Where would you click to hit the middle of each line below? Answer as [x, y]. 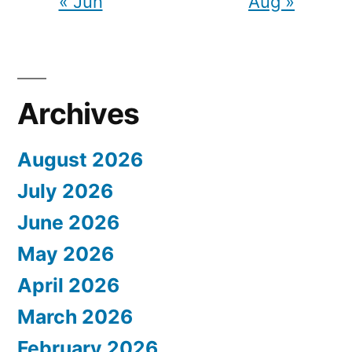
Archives [79, 114]
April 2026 [68, 285]
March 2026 [75, 317]
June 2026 [68, 222]
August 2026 [80, 159]
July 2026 [65, 191]
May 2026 [66, 254]
